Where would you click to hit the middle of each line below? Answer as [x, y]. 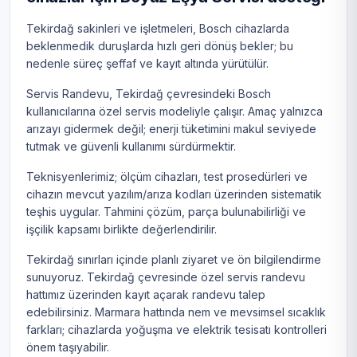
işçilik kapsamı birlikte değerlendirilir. [122, 229]
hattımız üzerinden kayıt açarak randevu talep [146, 295]
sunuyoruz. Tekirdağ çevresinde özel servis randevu [166, 277]
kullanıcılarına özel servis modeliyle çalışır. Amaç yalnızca [175, 112]
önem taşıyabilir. [68, 347]
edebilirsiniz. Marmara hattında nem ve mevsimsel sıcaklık [176, 312]
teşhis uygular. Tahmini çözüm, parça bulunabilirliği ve [166, 212]
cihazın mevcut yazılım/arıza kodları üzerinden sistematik [174, 194]
